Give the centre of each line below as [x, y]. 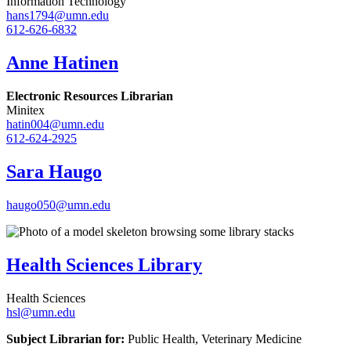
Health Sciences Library [104, 264]
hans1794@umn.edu [58, 16]
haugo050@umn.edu [58, 204]
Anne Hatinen [62, 63]
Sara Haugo [54, 171]
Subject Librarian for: [65, 338]
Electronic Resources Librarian [90, 96]
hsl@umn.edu [41, 312]
